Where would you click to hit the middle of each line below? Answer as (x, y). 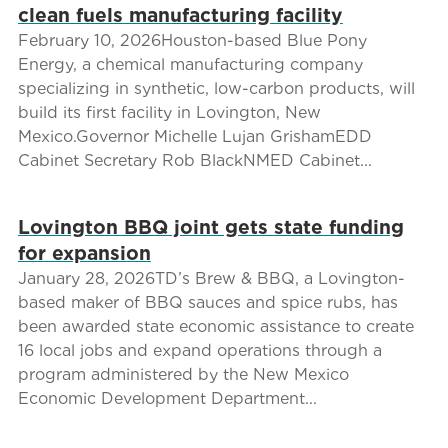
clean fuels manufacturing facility (180, 15)
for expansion (84, 253)
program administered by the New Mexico (183, 374)
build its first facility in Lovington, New (169, 112)
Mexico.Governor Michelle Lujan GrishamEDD (194, 136)
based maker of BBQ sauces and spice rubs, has (207, 302)
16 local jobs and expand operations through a (199, 350)
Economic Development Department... (167, 398)
